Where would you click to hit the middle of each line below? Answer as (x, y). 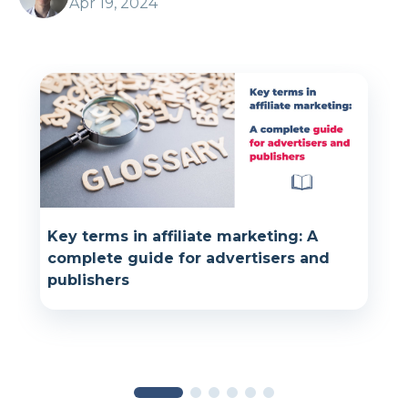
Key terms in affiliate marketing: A (183, 237)
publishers (88, 280)
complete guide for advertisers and (189, 259)
